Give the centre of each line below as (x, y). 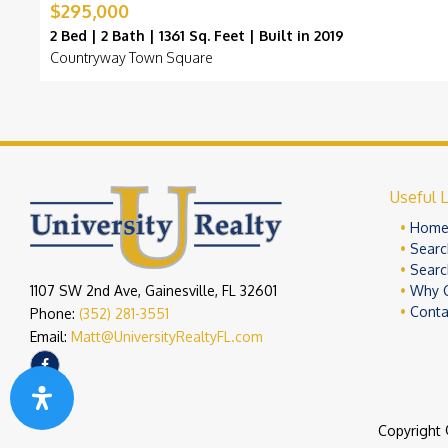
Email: (50, 337)
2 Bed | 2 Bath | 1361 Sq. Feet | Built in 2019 (197, 36)
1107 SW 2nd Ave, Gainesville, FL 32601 (153, 291)
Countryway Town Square (131, 58)
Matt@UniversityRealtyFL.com (167, 337)
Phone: (54, 314)
